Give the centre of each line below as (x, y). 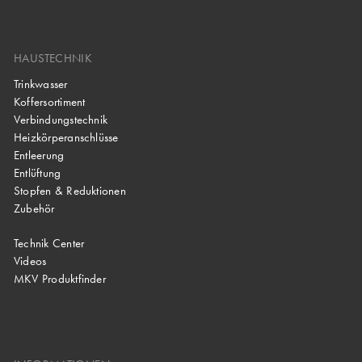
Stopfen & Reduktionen (70, 191)
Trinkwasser (41, 84)
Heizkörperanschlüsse (66, 138)
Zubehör (34, 209)
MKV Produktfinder (60, 279)
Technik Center (49, 244)
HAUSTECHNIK (53, 58)
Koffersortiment (50, 101)
